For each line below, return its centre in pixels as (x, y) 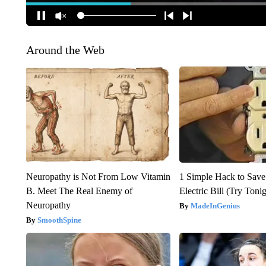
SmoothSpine (59, 220)
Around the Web (65, 50)
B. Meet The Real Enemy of (79, 191)
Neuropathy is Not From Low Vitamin (98, 176)
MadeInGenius (216, 205)
